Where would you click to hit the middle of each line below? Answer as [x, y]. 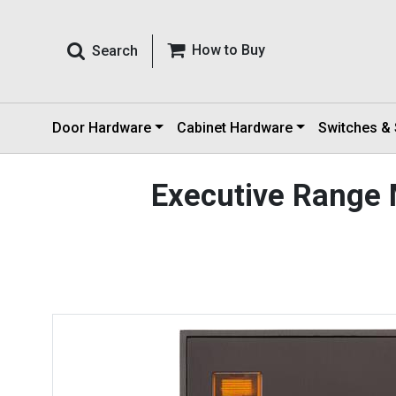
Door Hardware [102, 128]
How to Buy [228, 50]
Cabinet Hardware [234, 128]
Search [115, 51]
